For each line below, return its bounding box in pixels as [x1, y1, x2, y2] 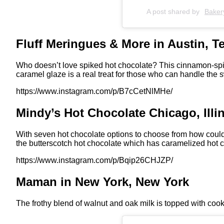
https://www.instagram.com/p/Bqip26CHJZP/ [16, 156, 173, 165]
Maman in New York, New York [16, 175, 189, 189]
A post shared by [146, 7, 201, 15]
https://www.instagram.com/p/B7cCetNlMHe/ [16, 87, 172, 96]
